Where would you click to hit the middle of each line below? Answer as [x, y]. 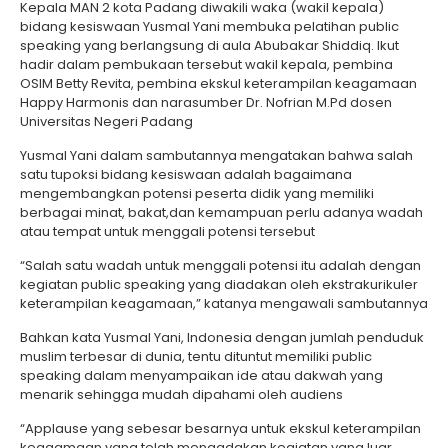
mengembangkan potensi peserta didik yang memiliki [197, 193]
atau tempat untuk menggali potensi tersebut [167, 231]
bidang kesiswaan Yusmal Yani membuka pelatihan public [209, 26]
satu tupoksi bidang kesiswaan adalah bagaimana [186, 174]
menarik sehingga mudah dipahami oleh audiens [181, 394]
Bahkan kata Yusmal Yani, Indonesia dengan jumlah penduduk [222, 337]
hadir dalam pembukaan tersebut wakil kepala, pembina [206, 64]
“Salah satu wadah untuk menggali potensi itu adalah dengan [220, 265]
